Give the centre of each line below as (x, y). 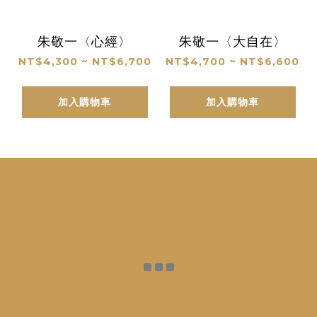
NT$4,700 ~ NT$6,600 (232, 61)
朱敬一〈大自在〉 (232, 41)
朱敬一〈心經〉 (85, 41)
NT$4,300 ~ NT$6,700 (85, 61)
